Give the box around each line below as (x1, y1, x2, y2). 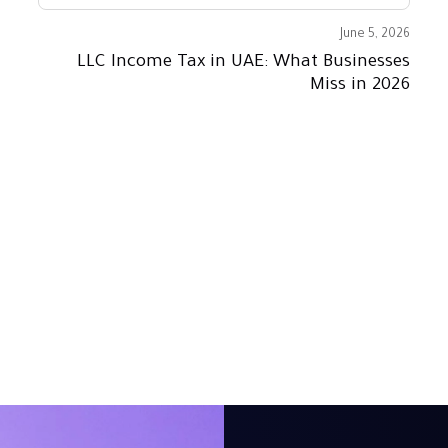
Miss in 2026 (309, 75, 410, 96)
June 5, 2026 (339, 27, 410, 42)
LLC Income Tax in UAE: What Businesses (76, 52, 410, 73)
